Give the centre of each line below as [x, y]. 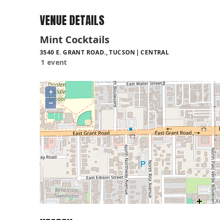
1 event [54, 62]
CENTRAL [155, 52]
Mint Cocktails [75, 39]
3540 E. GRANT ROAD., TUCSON [88, 52]
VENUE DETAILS [72, 21]
